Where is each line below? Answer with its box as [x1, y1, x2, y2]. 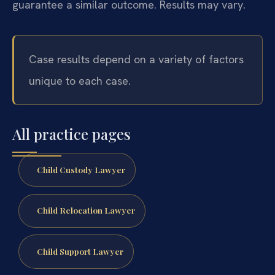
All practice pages [12, 123, 131, 144]
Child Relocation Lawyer [36, 204, 135, 216]
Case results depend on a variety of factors [29, 52, 244, 66]
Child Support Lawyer [36, 246, 123, 257]
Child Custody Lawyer [36, 163, 125, 175]
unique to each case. [29, 73, 131, 88]
